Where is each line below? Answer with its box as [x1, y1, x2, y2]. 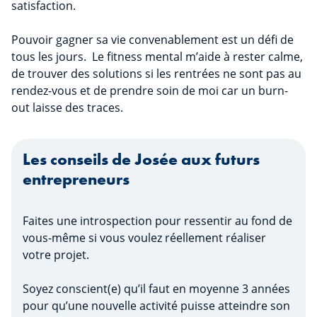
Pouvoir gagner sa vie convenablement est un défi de [11, 32, 294, 48]
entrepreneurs [23, 169, 129, 190]
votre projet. [23, 247, 89, 263]
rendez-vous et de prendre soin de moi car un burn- [11, 83, 288, 99]
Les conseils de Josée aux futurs [23, 149, 260, 171]
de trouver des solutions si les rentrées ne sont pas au [11, 66, 301, 82]
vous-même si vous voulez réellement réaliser [23, 230, 266, 246]
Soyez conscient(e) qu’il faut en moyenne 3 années [23, 281, 290, 297]
